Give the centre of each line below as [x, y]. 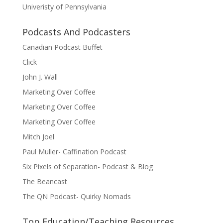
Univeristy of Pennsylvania [64, 7]
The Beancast [45, 181]
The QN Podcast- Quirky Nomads [76, 196]
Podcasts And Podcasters [76, 32]
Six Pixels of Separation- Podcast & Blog [87, 167]
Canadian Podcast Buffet [62, 47]
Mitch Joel [38, 137]
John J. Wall [40, 77]
